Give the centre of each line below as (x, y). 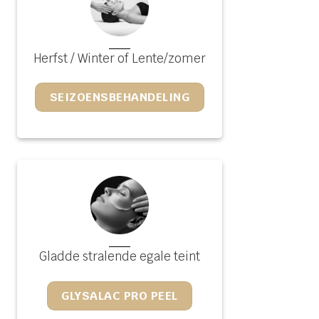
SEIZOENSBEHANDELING (120, 98)
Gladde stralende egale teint (120, 256)
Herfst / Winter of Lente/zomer (120, 58)
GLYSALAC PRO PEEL (120, 296)
